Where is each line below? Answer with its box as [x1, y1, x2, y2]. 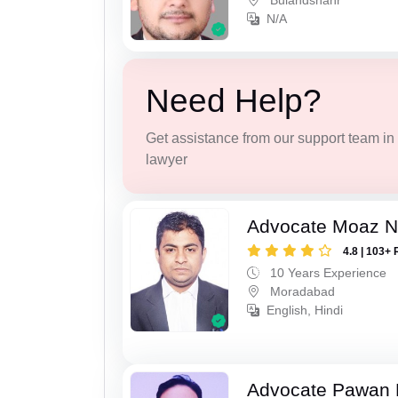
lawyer [145, 152, 187, 168]
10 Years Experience [267, 265, 387, 280]
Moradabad [267, 283, 336, 298]
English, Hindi [267, 302, 344, 317]
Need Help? [145, 83, 322, 120]
